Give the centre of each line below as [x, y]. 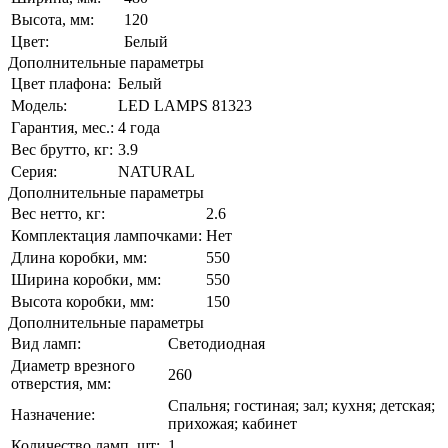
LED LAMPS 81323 [185, 105]
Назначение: [53, 414]
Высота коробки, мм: [82, 301]
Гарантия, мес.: [62, 127]
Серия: [34, 171]
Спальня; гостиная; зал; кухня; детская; [301, 405]
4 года [139, 127]
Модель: [39, 105]
